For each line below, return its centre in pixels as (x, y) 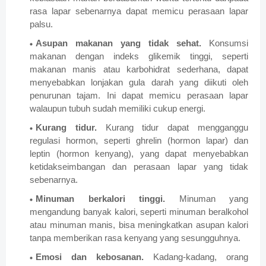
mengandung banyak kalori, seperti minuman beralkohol (139, 212)
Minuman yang (213, 199)
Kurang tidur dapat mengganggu (177, 128)
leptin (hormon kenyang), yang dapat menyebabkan (139, 154)
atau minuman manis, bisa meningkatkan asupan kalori (139, 225)
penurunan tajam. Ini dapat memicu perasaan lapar (139, 96)
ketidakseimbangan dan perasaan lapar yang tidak (139, 167)
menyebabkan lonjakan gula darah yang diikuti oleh (139, 83)
